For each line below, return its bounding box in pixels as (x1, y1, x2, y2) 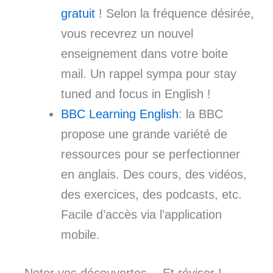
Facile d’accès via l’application (61, 208, 222, 222)
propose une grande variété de (61, 127, 227, 141)
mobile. (61, 228, 100, 242)
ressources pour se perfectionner (61, 147, 240, 161)
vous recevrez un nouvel (61, 27, 193, 41)
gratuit (61, 7, 95, 21)
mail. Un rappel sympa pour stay (61, 67, 236, 81)
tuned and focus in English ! (61, 87, 211, 101)
